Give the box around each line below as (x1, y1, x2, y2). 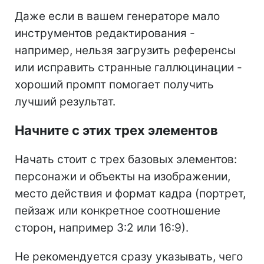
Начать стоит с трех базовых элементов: (15, 152, 237, 166)
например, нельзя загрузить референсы (15, 43, 236, 57)
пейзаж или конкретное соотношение (15, 203, 220, 217)
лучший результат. (15, 94, 115, 108)
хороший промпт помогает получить (15, 77, 214, 91)
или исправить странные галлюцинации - (15, 60, 242, 74)
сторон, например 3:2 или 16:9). (15, 220, 189, 235)
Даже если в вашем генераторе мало (15, 9, 220, 23)
